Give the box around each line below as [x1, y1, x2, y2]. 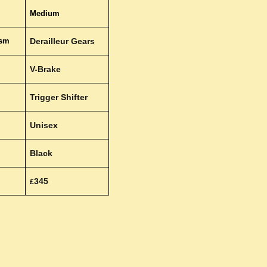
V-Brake [29, 64, 61, 74]
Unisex [29, 120, 58, 130]
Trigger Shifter [29, 92, 88, 102]
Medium [29, 9, 60, 18]
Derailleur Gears [29, 36, 95, 46]
